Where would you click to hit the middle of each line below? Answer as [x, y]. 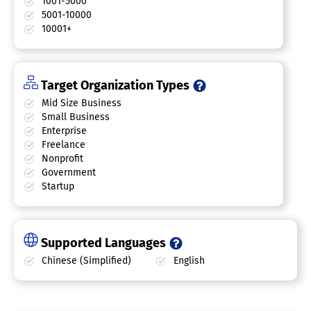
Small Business [74, 117]
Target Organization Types [115, 85]
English [188, 261]
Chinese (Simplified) [85, 261]
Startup [57, 186]
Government [67, 173]
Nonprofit [61, 159]
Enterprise [63, 131]
